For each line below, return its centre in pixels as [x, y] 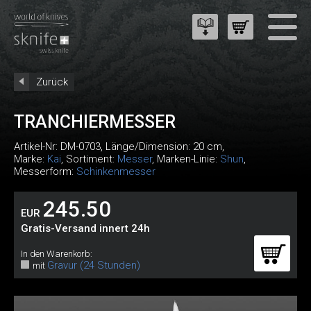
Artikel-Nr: [37, 146]
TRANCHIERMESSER [95, 122]
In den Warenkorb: [57, 254]
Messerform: [45, 171]
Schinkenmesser [116, 171]
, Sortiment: [89, 159]
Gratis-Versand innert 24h [85, 228]
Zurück [52, 82]
